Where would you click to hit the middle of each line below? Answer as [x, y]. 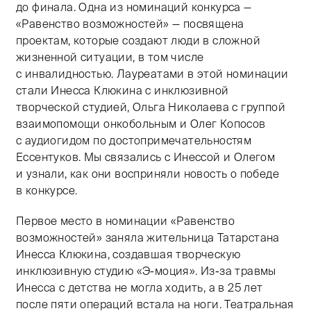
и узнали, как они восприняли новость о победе [148, 173]
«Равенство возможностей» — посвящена [130, 23]
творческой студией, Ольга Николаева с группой [151, 107]
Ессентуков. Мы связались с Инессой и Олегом [146, 157]
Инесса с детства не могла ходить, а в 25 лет [140, 287]
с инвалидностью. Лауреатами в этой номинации [152, 73]
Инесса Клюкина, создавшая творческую [128, 254]
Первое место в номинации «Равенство [125, 220]
